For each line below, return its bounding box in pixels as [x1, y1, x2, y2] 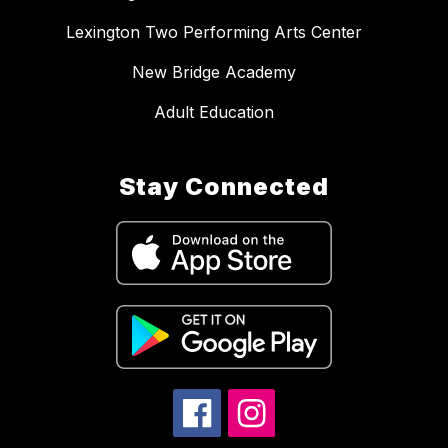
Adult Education [154, 102, 274, 123]
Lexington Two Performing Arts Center [66, 22, 362, 43]
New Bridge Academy [132, 62, 296, 83]
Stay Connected [119, 172, 329, 202]
